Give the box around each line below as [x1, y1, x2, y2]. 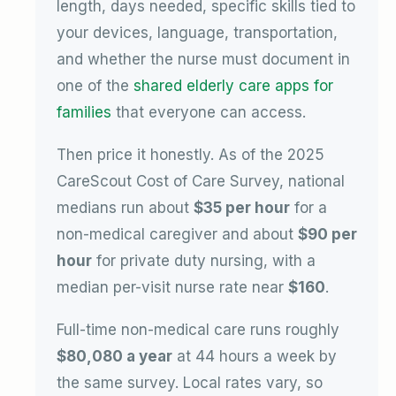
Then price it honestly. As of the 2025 [57, 145, 324, 164]
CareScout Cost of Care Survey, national [57, 171, 345, 190]
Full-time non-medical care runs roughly [57, 320, 339, 339]
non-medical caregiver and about [57, 225, 298, 243]
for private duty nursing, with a [92, 251, 316, 270]
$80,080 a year [57, 346, 172, 365]
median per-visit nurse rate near [57, 278, 288, 296]
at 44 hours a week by [172, 346, 337, 365]
